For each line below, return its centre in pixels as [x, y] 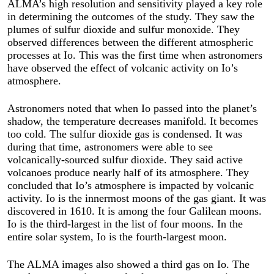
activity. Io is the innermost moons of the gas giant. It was [137, 198]
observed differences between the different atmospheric [130, 43]
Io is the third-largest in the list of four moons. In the [125, 224]
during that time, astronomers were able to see [110, 147]
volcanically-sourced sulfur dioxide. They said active [125, 160]
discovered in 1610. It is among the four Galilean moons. [135, 211]
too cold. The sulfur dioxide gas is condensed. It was [125, 134]
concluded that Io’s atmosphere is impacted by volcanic [131, 186]
